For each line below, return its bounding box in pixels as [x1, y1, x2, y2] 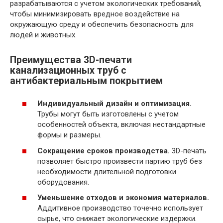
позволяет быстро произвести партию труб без [37, 156, 202, 166]
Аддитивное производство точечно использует [37, 204, 203, 213]
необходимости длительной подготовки [37, 167, 176, 176]
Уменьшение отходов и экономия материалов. [37, 193, 209, 203]
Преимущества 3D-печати [10, 54, 132, 66]
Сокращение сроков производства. [37, 146, 170, 155]
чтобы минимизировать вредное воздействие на [10, 9, 180, 18]
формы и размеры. [37, 130, 102, 140]
